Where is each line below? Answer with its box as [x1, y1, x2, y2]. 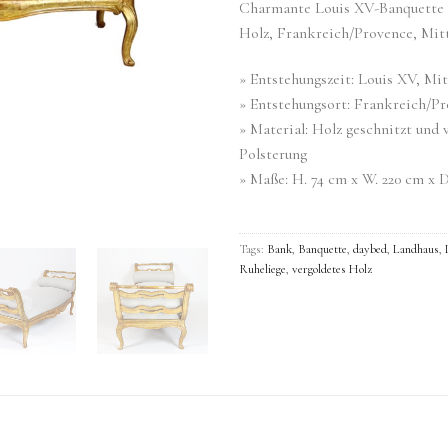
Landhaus [393, 240, 439, 257]
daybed [353, 240, 387, 257]
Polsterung [239, 143, 307, 164]
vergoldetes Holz [292, 260, 372, 277]
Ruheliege [239, 260, 286, 277]
